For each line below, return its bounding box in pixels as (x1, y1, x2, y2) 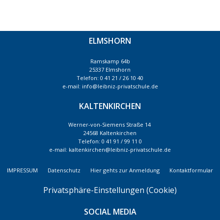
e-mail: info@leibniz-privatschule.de (62, 82, 158, 90)
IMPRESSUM (7, 166, 38, 174)
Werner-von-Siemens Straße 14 (68, 120, 152, 128)
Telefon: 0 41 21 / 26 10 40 (77, 74, 143, 82)
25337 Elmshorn (89, 65, 131, 73)
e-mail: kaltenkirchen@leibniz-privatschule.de (49, 145, 171, 153)
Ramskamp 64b (90, 57, 130, 65)
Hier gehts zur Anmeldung (90, 166, 160, 174)
